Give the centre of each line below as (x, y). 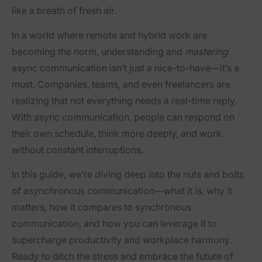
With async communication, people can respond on (123, 117)
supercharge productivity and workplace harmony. (122, 239)
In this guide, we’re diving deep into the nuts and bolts (128, 174)
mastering (206, 51)
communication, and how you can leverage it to (114, 223)
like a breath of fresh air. (64, 10)
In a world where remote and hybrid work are (109, 35)
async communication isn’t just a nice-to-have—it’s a (125, 68)
